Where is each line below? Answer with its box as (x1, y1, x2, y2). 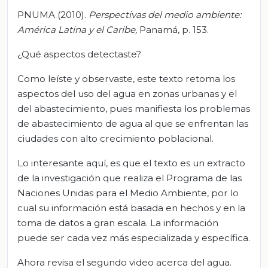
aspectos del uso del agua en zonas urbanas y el (17, 87, 237, 99)
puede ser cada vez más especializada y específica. (17, 232, 250, 243)
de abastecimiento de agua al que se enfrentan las (17, 117, 248, 129)
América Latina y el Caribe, (17, 23, 139, 35)
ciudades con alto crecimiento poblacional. (17, 132, 214, 144)
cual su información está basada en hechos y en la (17, 202, 245, 214)
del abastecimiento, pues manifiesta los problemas (17, 102, 250, 114)
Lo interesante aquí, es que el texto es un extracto (17, 157, 245, 169)
